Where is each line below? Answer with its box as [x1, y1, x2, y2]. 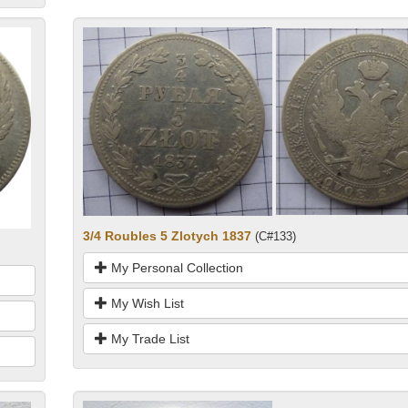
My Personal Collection [107, 260, 243, 276]
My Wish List [107, 296, 184, 311]
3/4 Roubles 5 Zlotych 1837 [82, 229, 251, 244]
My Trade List [107, 331, 189, 347]
